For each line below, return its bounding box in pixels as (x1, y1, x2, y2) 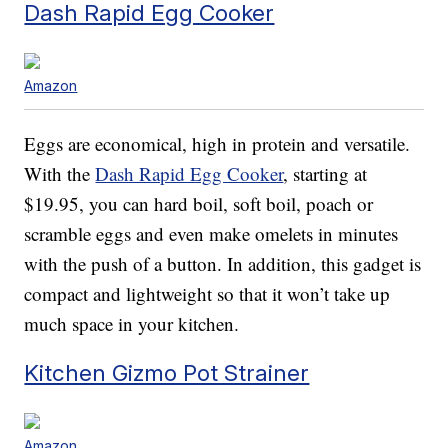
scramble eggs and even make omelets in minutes (24, 221, 399, 247)
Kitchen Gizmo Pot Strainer (24, 359, 310, 387)
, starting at (283, 161, 368, 187)
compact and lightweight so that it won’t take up (24, 281, 391, 307)
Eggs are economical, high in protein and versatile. (24, 131, 411, 157)
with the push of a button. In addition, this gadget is (24, 251, 422, 277)
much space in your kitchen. (24, 311, 240, 337)
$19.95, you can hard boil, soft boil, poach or (24, 191, 374, 217)
